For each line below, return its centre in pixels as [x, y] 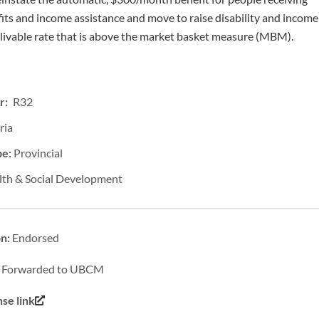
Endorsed [36, 238]
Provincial [38, 153]
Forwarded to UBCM [53, 269]
